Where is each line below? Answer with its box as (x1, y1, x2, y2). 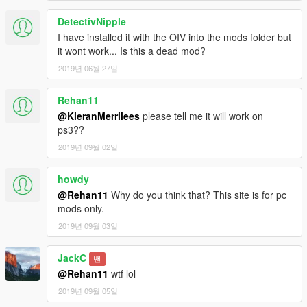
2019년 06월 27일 (58, 62, 118, 73)
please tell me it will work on (140, 108, 263, 123)
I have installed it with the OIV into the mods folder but (58, 29, 291, 44)
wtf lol (108, 266, 136, 280)
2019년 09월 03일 (58, 219, 118, 231)
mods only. (58, 201, 104, 215)
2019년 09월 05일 (58, 284, 118, 296)
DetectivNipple (58, 14, 126, 28)
